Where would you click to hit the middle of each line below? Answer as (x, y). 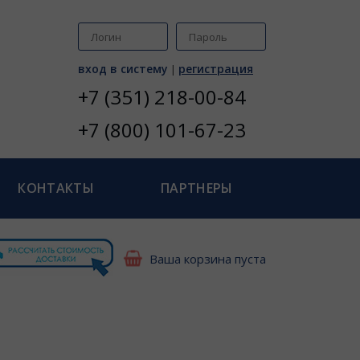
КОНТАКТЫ (56, 188)
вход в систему (123, 69)
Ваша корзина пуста (208, 259)
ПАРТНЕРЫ (196, 188)
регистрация (216, 69)
